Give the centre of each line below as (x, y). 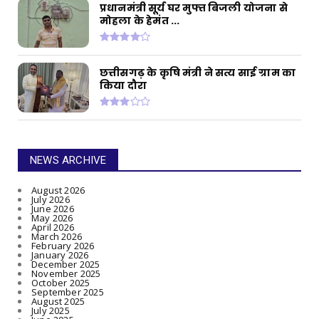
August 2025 (58, 301)
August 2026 (58, 190)
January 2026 (60, 255)
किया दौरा (123, 86)
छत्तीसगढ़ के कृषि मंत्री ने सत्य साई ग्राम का (198, 73)
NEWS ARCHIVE (68, 160)
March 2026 (57, 236)
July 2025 (51, 310)
